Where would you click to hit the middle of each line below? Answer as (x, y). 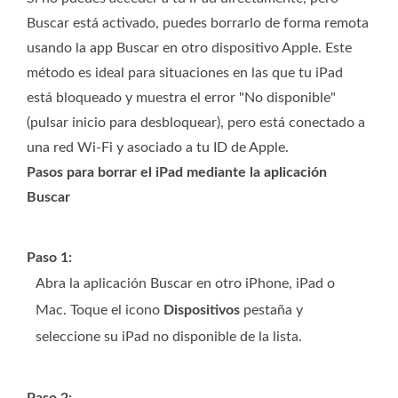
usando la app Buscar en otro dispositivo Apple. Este (189, 48)
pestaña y (271, 310)
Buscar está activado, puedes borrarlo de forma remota (198, 24)
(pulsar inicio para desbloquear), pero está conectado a (196, 123)
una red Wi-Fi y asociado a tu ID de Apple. (158, 148)
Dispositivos (202, 310)
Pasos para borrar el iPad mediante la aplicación (177, 173)
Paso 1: (49, 258)
